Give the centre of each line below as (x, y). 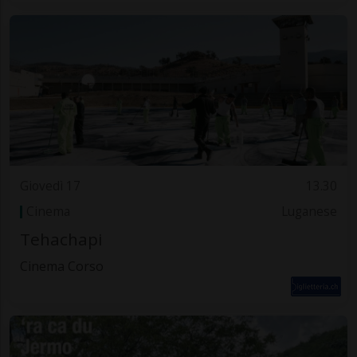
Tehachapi (61, 239)
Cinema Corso (61, 267)
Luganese (310, 211)
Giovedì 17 (50, 186)
